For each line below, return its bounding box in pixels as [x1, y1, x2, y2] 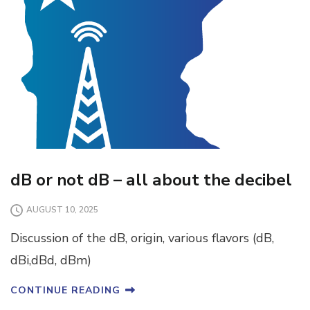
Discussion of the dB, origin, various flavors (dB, [10, 229, 274, 246]
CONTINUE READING [10, 283, 120, 297]
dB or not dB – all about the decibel [10, 168, 292, 191]
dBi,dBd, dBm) [10, 251, 91, 268]
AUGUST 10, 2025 [26, 204, 98, 216]
